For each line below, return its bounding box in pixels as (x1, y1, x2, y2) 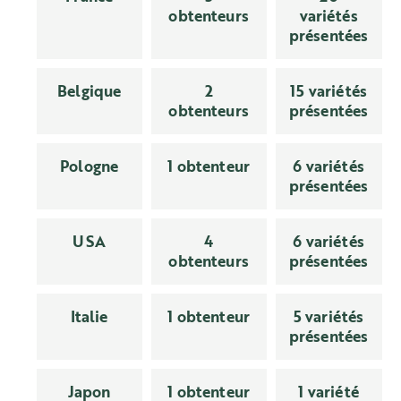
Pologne (60, 155, 119, 177)
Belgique (57, 80, 122, 102)
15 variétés (290, 80, 368, 102)
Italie (70, 305, 108, 328)
